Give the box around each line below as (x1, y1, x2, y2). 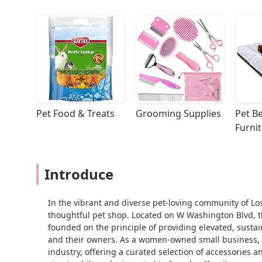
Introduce (44, 164, 113, 184)
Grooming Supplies (136, 107, 221, 120)
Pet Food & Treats (36, 107, 115, 120)
